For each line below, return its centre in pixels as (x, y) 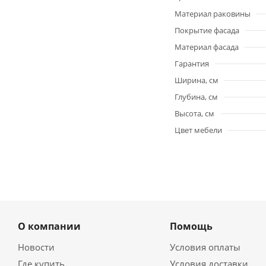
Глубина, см (196, 97)
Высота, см (194, 114)
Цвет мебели (198, 130)
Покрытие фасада (207, 31)
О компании (49, 227)
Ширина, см (197, 80)
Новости (36, 247)
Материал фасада (207, 47)
